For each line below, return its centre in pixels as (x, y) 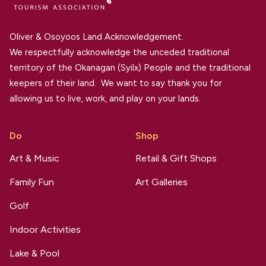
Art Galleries (161, 182)
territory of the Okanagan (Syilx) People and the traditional (130, 68)
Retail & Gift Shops (176, 159)
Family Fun (32, 182)
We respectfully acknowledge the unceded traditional (119, 53)
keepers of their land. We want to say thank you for (116, 83)
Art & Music (34, 159)
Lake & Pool (34, 254)
